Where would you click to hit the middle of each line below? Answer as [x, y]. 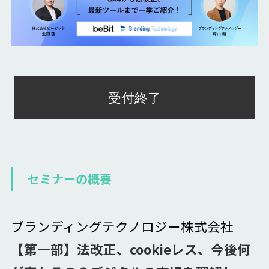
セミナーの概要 [69, 179]
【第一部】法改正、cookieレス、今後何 [130, 249]
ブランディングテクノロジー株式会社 [122, 226]
